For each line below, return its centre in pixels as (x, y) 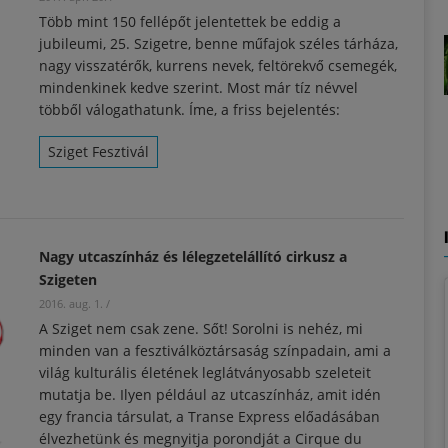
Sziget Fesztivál (98, 151)
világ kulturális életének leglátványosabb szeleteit (205, 372)
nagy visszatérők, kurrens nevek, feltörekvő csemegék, (218, 65)
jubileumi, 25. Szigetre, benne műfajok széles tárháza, (218, 43)
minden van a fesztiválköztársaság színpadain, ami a (215, 350)
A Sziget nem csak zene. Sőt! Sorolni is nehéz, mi (201, 328)
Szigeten (68, 279)
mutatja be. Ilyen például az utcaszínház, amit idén (210, 394)
